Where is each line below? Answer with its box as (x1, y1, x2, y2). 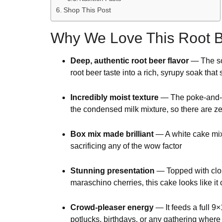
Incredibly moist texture (70, 93, 159, 102)
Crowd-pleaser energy (70, 203, 154, 212)
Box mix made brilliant (70, 130, 154, 139)
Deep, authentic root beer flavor (70, 56, 189, 65)
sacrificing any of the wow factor (70, 142, 182, 151)
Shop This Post (63, 6, 111, 14)
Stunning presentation (70, 166, 155, 175)
